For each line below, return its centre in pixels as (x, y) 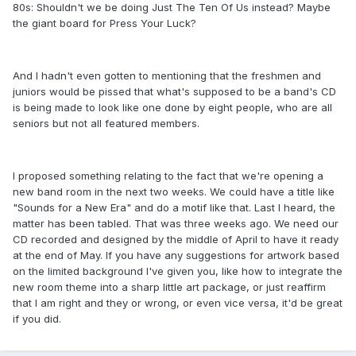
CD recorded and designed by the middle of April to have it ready (176, 240)
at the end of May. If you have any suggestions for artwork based (176, 255)
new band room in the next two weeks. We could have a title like (174, 192)
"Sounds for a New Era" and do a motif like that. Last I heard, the (174, 208)
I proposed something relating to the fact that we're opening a (168, 176)
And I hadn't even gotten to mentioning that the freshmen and (167, 76)
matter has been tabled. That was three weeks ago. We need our (176, 224)
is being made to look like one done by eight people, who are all (172, 108)
